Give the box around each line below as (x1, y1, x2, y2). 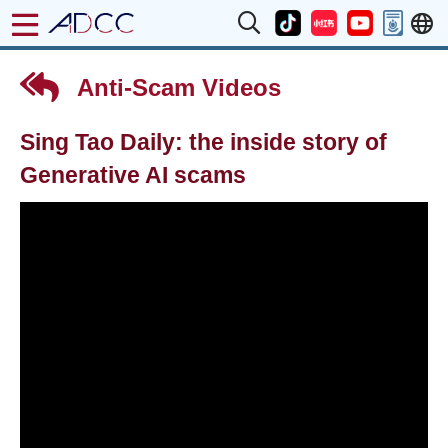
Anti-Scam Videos (71, 74, 281, 101)
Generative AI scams (20, 163, 246, 188)
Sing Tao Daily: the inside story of (20, 130, 387, 155)
